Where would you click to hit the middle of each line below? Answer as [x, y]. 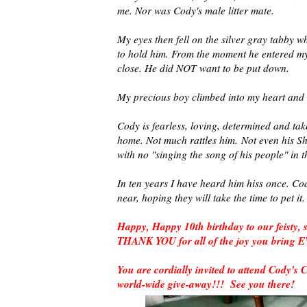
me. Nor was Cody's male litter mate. [196, 10]
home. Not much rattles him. [179, 139]
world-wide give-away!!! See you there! [206, 283]
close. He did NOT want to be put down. [205, 67]
